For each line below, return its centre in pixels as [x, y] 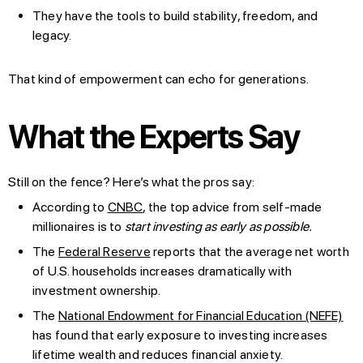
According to [70, 207]
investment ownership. [97, 290]
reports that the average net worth [250, 251]
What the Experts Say [154, 137]
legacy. [52, 35]
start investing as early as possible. [218, 226]
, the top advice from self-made [233, 207]
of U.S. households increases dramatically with [162, 271]
